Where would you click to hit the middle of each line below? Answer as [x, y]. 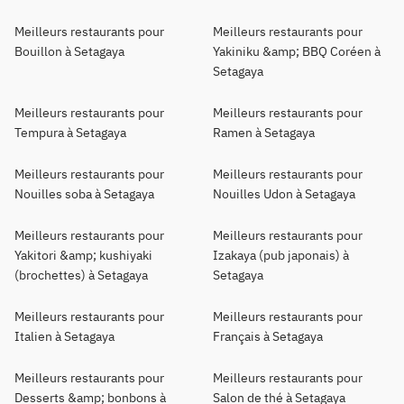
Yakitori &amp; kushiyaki [83, 255]
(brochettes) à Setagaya [81, 275]
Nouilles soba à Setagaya [84, 194]
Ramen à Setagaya [264, 133]
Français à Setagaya [268, 336]
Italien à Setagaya [64, 336]
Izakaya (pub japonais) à [281, 255]
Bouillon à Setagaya [69, 51]
